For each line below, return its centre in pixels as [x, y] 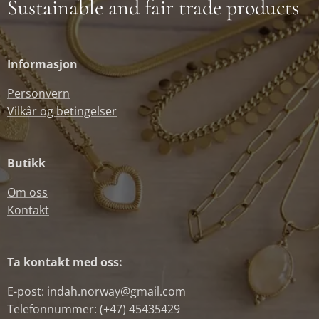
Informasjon [42, 64]
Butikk [26, 163]
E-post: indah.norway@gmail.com [96, 292]
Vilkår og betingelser [62, 111]
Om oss [27, 193]
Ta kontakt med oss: [65, 262]
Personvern [38, 94]
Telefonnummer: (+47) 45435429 [94, 309]
